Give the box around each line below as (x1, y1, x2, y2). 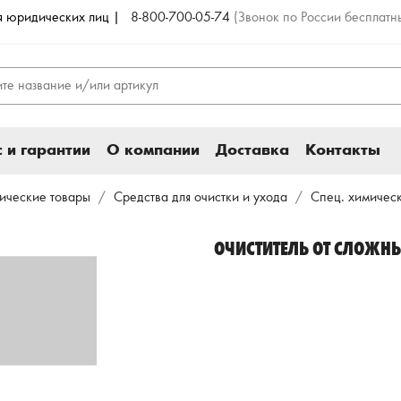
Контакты (304, 142, 380, 159)
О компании (107, 142, 200, 159)
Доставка (215, 142, 289, 159)
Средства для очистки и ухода (114, 190, 288, 205)
